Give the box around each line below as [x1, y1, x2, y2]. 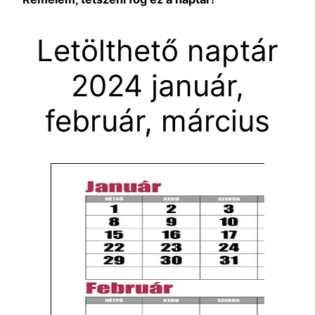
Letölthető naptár [37, 32, 278, 69]
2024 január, [71, 67, 244, 104]
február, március [45, 103, 270, 139]
